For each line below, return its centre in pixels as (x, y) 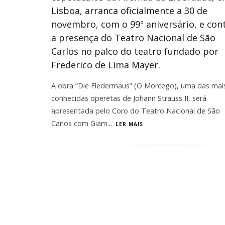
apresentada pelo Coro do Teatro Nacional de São (136, 111)
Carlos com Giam (79, 123)
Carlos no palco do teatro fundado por (135, 51)
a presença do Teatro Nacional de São (133, 38)
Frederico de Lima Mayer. (106, 65)
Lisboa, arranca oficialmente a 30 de (129, 11)
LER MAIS (129, 124)
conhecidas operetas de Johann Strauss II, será (129, 98)
